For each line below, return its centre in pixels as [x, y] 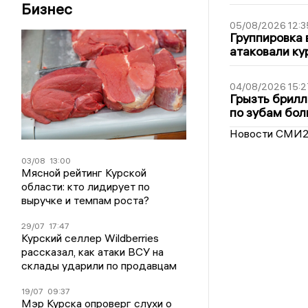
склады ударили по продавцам [99, 265]
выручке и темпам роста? [86, 200]
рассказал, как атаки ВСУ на [93, 251]
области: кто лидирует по [86, 186]
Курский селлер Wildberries [90, 238]
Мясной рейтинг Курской [84, 172]
